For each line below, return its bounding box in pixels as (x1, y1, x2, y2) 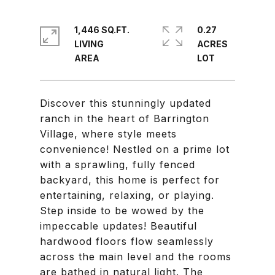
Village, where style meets (40, 128, 177, 140)
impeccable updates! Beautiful (40, 220, 197, 232)
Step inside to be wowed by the (40, 204, 204, 217)
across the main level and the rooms (40, 250, 231, 263)
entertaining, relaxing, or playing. (40, 189, 214, 201)
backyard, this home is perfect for (40, 174, 220, 186)
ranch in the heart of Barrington (40, 112, 209, 125)
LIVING (74, 39, 104, 49)
